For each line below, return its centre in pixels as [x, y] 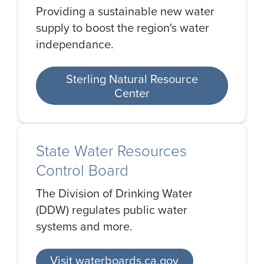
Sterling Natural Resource [132, 79]
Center [132, 93]
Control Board [82, 171]
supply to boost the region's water [123, 28]
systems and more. [84, 227]
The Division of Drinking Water [114, 194]
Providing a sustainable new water [125, 11]
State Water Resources [111, 151]
